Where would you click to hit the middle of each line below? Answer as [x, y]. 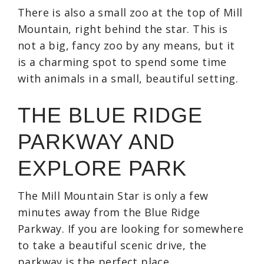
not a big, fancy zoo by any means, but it [126, 45]
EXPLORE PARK [102, 168]
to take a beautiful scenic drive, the [112, 245]
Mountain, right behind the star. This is [123, 29]
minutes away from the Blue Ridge [109, 212]
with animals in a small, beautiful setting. [128, 78]
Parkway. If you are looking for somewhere [131, 228]
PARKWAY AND [96, 141]
